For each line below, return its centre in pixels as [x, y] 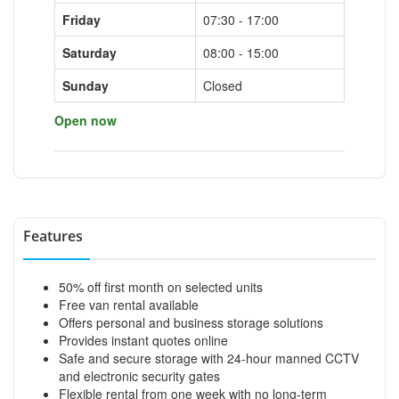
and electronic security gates [139, 375]
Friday [81, 19]
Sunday [85, 85]
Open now [85, 120]
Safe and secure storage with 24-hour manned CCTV [209, 358]
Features [53, 236]
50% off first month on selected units [161, 286]
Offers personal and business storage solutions [191, 322]
